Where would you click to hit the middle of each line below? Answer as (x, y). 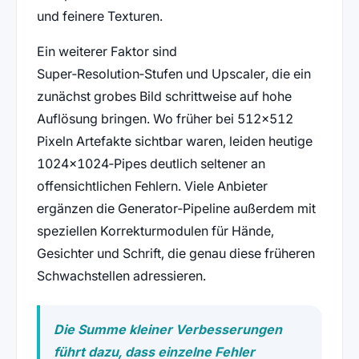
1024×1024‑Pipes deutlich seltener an (151, 164)
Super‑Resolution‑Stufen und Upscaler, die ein (173, 74)
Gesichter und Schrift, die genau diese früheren (175, 254)
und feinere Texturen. (99, 16)
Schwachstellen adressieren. (121, 276)
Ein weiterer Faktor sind (107, 52)
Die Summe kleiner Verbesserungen (168, 329)
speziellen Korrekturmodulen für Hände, (155, 231)
